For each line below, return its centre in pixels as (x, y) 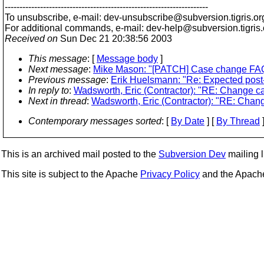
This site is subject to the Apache (71, 174)
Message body (127, 59)
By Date (188, 121)
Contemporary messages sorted (95, 121)
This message (58, 59)
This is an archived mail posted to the (80, 154)
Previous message (67, 80)
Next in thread (57, 101)
